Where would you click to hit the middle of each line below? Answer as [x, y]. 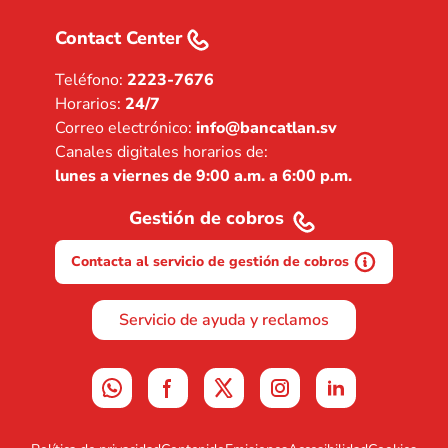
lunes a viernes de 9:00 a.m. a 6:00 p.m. [203, 176]
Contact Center [118, 38]
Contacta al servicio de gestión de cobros [210, 261]
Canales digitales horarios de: [161, 152]
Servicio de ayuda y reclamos [224, 320]
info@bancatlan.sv [266, 128]
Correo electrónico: [125, 128]
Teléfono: [91, 80]
